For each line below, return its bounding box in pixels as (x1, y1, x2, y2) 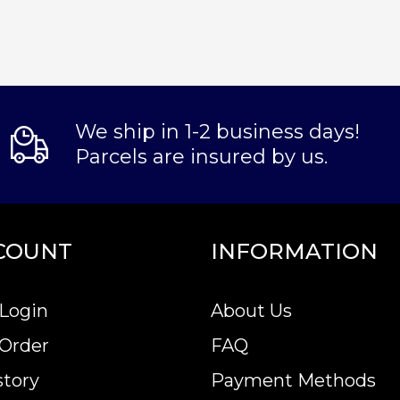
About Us (211, 300, 292, 321)
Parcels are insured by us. (75, 145, 328, 169)
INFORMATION (211, 238, 378, 264)
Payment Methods (211, 370, 376, 391)
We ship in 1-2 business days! (75, 120, 360, 144)
